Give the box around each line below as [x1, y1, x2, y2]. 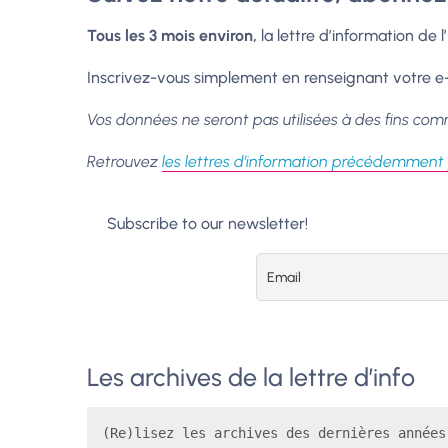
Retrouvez [87, 152, 162, 171]
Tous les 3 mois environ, [87, 26, 261, 45]
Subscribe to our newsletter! [107, 214, 308, 233]
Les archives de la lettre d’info [87, 361, 415, 392]
